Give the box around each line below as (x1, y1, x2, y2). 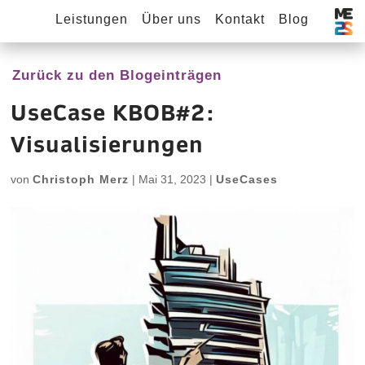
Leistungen (55, 12, 129, 26)
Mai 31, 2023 (139, 173, 207, 186)
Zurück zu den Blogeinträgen (12, 68, 222, 83)
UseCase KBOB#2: (11, 99, 216, 128)
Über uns (142, 12, 202, 26)
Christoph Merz (33, 173, 130, 186)
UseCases (216, 173, 279, 186)
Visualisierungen (11, 130, 204, 160)
